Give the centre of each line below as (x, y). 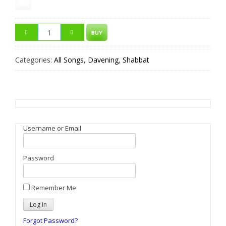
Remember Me (54, 188)
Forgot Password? (50, 220)
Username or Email (52, 128)
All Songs (69, 60)
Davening (103, 60)
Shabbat (136, 60)
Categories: (35, 60)
